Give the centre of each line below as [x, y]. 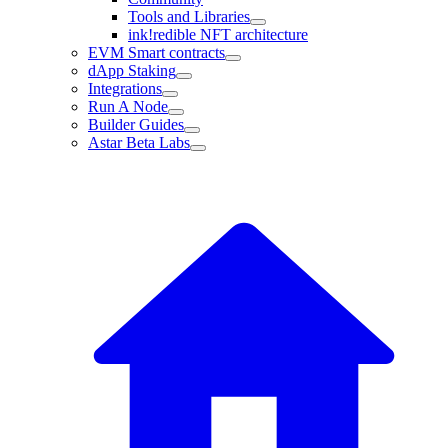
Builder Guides [136, 124]
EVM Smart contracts [156, 52]
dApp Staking [132, 70]
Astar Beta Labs [139, 142]
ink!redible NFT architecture [218, 34]
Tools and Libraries [189, 16]
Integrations [125, 88]
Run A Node [128, 106]
